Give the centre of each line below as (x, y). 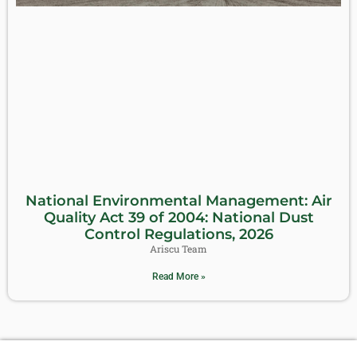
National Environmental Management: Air (178, 201)
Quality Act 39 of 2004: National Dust (178, 218)
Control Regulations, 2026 (178, 235)
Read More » (178, 277)
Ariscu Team (178, 249)
